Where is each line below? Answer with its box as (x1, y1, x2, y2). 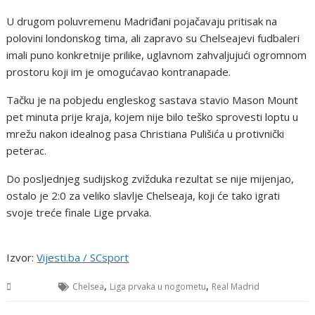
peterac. (6, 143, 47, 158)
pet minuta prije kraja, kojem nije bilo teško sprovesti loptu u (6, 110, 299, 124)
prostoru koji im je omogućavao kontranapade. (6, 65, 231, 79)
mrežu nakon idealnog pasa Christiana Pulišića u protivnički (6, 127, 285, 141)
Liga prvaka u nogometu (110, 281, 207, 293)
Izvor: (6, 250, 37, 265)
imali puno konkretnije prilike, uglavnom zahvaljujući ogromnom (6, 48, 307, 63)
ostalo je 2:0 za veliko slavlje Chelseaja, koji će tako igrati (6, 188, 281, 203)
